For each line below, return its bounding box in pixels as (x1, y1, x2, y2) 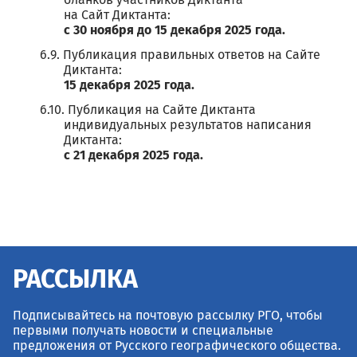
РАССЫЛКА (13, 268, 138, 293)
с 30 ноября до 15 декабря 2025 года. (64, 24, 285, 37)
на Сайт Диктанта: (64, 9, 171, 22)
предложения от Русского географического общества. (13, 339, 341, 352)
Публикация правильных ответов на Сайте (63, 49, 320, 61)
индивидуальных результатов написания (64, 119, 312, 131)
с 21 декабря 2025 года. (64, 149, 203, 162)
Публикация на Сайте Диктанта (68, 104, 256, 116)
